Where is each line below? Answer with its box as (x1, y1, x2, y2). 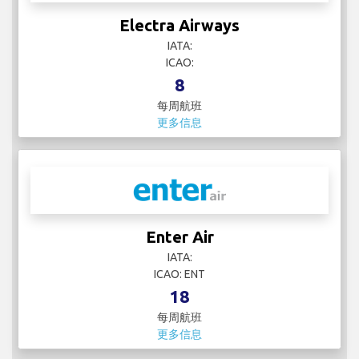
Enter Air (145, 228, 214, 247)
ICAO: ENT (154, 268, 205, 281)
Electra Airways (119, 16, 240, 35)
